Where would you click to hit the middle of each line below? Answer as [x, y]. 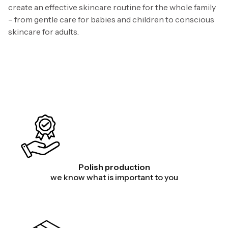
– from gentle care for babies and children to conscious [111, 19]
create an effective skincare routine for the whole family [112, 7]
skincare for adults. [44, 31]
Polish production [114, 167]
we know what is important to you [114, 177]
